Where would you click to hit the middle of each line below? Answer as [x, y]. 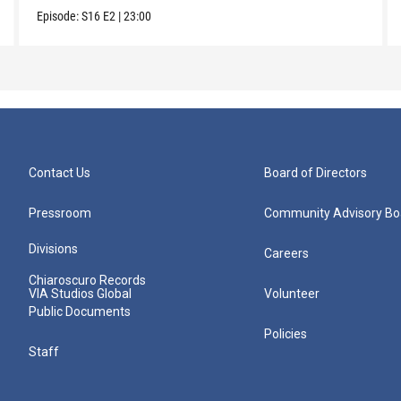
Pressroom [60, 213]
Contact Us [60, 173]
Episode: [59, 17]
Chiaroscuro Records [87, 281]
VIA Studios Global [80, 294]
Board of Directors [316, 173]
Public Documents [80, 312]
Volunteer [292, 294]
